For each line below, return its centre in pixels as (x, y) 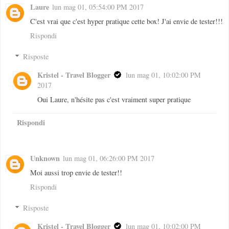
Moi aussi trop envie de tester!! (76, 172)
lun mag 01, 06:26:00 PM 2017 (109, 158)
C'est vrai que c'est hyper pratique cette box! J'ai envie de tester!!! (127, 21)
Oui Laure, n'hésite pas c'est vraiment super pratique (114, 100)
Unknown (45, 158)
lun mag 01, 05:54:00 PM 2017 (98, 7)
